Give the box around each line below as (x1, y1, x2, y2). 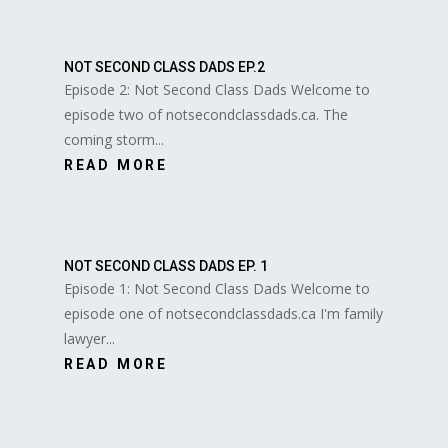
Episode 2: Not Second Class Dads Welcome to (63, 79, 370, 99)
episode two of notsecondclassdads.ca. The (63, 104, 348, 124)
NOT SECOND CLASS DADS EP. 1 (63, 257, 268, 274)
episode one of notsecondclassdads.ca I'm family (63, 303, 383, 323)
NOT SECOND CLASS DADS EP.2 (63, 58, 265, 75)
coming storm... (63, 129, 164, 149)
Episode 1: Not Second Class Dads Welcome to (63, 278, 370, 298)
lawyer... (63, 328, 115, 348)
